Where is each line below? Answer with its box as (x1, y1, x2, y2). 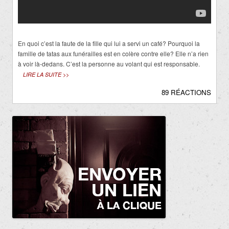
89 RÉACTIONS (162, 87, 211, 98)
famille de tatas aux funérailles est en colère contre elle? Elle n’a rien (18, 49, 209, 58)
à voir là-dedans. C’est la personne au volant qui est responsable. (18, 59, 200, 68)
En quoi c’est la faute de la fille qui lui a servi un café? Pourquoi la (18, 39, 200, 48)
